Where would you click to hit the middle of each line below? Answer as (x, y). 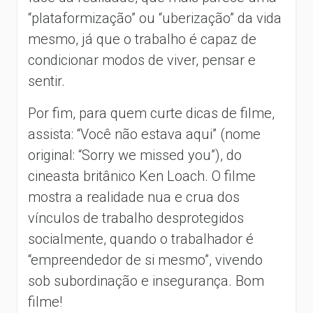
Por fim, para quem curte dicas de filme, (151, 113)
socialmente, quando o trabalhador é (141, 239)
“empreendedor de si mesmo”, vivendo (145, 260)
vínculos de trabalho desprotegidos (136, 218)
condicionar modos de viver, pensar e (142, 60)
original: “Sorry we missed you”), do (135, 155)
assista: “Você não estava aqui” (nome (144, 134)
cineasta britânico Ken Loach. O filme (142, 176)
